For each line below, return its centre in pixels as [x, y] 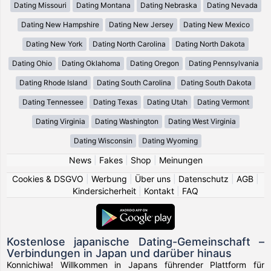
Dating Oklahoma [91, 63]
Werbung [109, 178]
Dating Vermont [223, 102]
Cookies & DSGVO [48, 178]
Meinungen [181, 160]
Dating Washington [126, 121]
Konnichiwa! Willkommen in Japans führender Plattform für [135, 264]
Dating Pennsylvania [224, 63]
